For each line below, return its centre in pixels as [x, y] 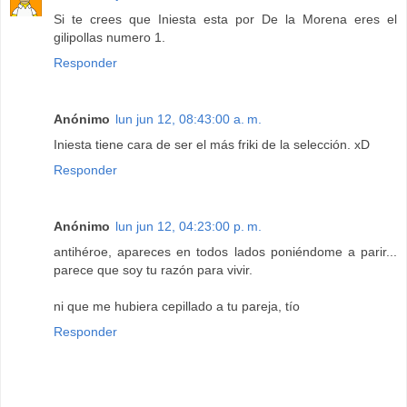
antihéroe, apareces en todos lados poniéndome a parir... [225, 251]
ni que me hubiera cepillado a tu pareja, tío [177, 306]
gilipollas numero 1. [109, 37]
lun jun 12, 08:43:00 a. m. [189, 119]
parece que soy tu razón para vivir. [153, 269]
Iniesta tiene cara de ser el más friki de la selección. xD [212, 144]
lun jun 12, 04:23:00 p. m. [189, 226]
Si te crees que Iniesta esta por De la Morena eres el [225, 19]
